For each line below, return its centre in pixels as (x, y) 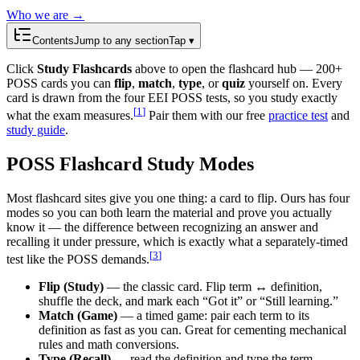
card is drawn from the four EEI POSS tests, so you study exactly (172, 97)
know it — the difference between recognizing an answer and (162, 227)
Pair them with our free (205, 115)
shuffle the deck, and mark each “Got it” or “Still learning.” (188, 301)
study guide (36, 129)
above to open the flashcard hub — (224, 68)
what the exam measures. (70, 115)
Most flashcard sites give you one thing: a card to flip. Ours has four (178, 198)
